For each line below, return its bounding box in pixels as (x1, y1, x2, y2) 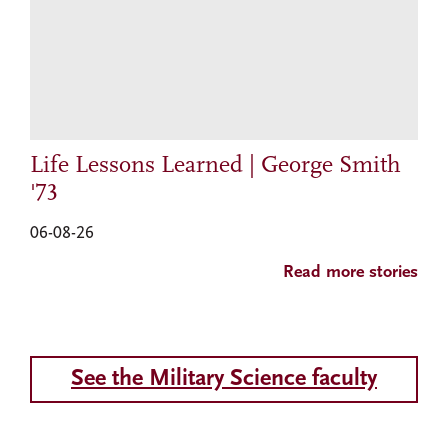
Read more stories (283, 263, 418, 283)
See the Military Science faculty (71, 367, 377, 392)
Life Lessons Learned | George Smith (30, 154, 401, 179)
